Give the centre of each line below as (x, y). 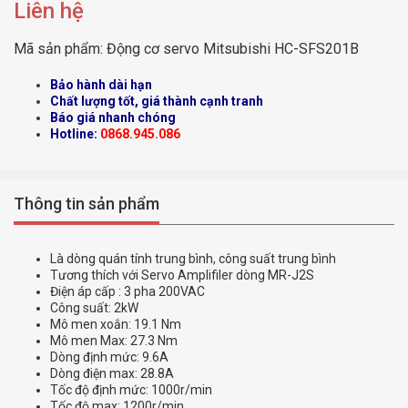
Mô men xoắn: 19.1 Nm (116, 324)
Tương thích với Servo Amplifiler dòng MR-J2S (182, 275)
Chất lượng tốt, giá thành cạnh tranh (157, 101)
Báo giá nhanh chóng (113, 117)
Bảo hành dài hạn (101, 84)
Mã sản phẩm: (60, 48)
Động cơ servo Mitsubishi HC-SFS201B (233, 48)
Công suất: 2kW (94, 307)
